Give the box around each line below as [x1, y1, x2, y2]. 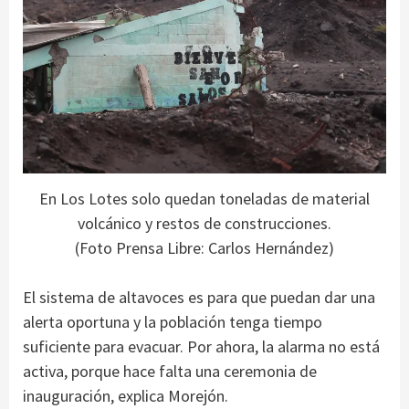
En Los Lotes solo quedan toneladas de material [39, 188, 370, 210]
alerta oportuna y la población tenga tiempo [23, 311, 322, 333]
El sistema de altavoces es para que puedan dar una [23, 287, 375, 309]
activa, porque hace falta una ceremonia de [23, 361, 317, 383]
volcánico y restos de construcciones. [78, 213, 331, 235]
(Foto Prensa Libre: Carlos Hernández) [75, 237, 334, 259]
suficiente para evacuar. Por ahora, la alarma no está [23, 336, 380, 358]
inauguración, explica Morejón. [23, 385, 228, 407]
